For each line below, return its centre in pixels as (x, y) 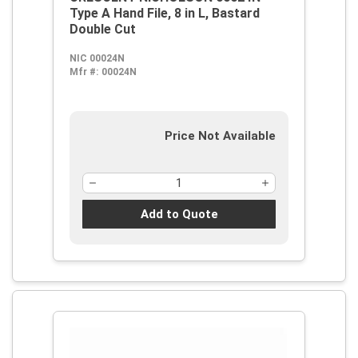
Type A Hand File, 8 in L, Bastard (165, 13)
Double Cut (103, 29)
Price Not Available (220, 136)
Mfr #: (84, 72)
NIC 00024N (97, 58)
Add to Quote (179, 214)
